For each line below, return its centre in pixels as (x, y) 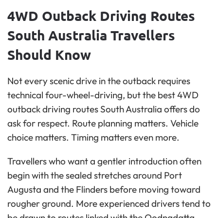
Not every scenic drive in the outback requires (99, 81)
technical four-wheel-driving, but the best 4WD (103, 95)
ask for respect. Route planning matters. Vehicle (103, 123)
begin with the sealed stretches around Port (95, 175)
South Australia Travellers (91, 35)
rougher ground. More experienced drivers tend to (109, 204)
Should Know (49, 54)
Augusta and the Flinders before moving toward (104, 190)
